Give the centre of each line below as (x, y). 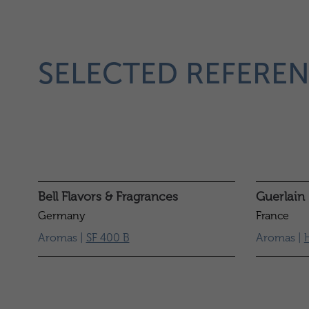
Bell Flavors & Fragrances (108, 197)
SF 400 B (108, 238)
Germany (61, 216)
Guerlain (280, 197)
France (272, 216)
